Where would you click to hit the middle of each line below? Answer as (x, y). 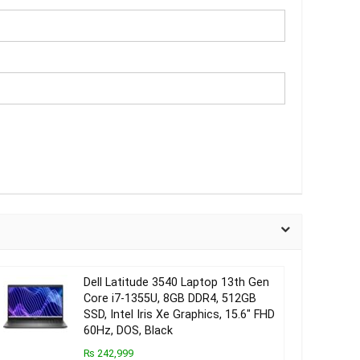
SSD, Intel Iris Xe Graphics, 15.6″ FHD (179, 315)
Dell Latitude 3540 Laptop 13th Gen (176, 282)
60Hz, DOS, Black (128, 331)
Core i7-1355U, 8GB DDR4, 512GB (170, 299)
